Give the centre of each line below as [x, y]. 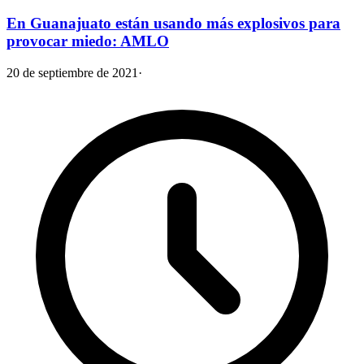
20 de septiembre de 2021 [72, 72]
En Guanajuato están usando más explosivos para [173, 23]
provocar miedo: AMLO [88, 41]
